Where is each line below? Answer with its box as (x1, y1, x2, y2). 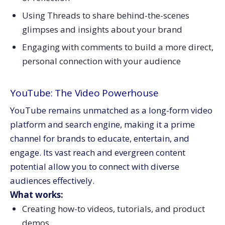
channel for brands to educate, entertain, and (10, 133, 189, 145)
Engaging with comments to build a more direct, (22, 41, 213, 53)
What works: (10, 189, 63, 201)
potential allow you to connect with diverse (10, 161, 179, 173)
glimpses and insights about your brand (22, 24, 182, 36)
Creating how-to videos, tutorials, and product (22, 203, 205, 215)
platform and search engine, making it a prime (10, 119, 195, 131)
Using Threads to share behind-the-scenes (22, 10, 189, 22)
